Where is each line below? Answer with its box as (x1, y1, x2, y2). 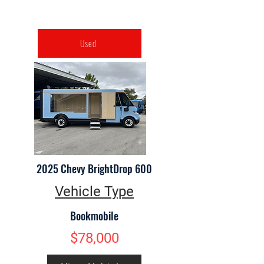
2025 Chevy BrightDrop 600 (36, 161, 152, 176)
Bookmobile (70, 208, 118, 223)
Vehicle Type (55, 183, 134, 200)
